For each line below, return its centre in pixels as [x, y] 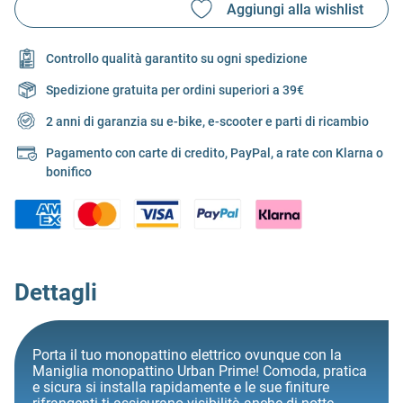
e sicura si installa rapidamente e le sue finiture [181, 387]
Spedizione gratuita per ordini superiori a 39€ [175, 90]
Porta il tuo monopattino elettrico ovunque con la [187, 354]
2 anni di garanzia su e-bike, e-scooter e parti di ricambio [207, 122]
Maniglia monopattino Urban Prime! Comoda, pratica [200, 371]
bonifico [69, 172]
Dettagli [56, 292]
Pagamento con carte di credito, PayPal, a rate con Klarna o [215, 153]
